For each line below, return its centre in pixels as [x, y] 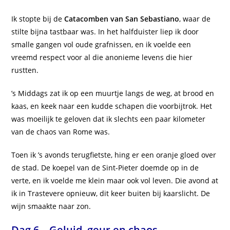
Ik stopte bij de [38, 19]
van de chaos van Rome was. [61, 132]
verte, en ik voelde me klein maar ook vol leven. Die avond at [115, 181]
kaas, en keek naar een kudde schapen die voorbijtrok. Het [112, 106]
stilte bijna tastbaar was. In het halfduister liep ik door [105, 32]
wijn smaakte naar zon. [51, 206]
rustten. [25, 70]
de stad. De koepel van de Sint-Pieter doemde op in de [105, 168]
